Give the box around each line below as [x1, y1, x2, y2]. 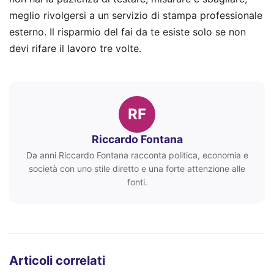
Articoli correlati [9, 253, 105, 268]
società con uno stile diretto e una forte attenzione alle [29, 163, 245, 174]
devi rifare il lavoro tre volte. [9, 42, 141, 55]
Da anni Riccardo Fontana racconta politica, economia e [26, 149, 248, 160]
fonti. [127, 176, 147, 187]
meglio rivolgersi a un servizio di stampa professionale [9, 9, 262, 22]
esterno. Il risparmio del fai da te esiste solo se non [9, 26, 246, 39]
